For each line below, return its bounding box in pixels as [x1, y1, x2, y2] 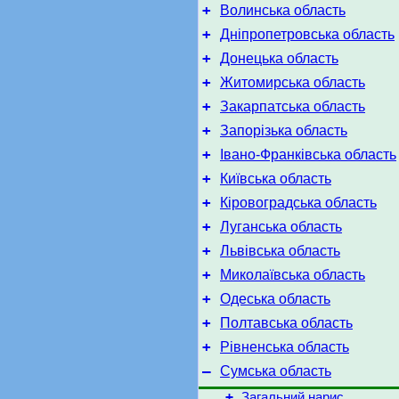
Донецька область [220, 51, 338, 66]
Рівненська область [220, 339, 349, 354]
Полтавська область [220, 315, 353, 330]
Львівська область [220, 243, 340, 258]
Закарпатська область [220, 99, 365, 114]
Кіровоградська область [220, 195, 377, 210]
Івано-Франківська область [220, 147, 396, 162]
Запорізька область [220, 123, 347, 138]
